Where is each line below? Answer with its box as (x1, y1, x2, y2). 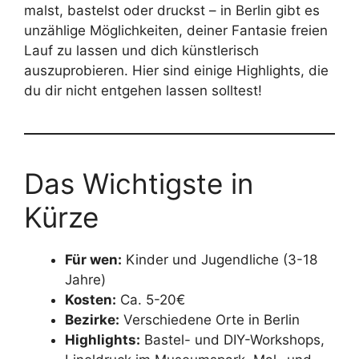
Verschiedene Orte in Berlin (119, 311, 300, 328)
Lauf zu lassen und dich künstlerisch (24, 42, 259, 58)
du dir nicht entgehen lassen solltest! (24, 82, 262, 99)
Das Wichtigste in (24, 166, 253, 200)
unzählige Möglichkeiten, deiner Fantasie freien (24, 22, 328, 38)
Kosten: (65, 291, 116, 308)
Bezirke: (65, 311, 119, 328)
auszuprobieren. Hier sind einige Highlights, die (24, 62, 329, 79)
